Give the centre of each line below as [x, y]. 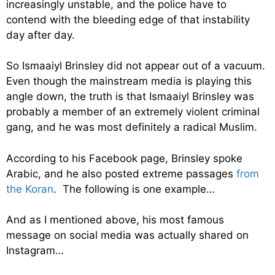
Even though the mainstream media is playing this [129, 81]
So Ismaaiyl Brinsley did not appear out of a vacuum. [137, 66]
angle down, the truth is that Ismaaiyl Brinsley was [130, 97]
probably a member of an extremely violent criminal [133, 112]
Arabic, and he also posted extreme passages [121, 173]
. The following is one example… [134, 189]
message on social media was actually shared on [127, 235]
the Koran [30, 189]
